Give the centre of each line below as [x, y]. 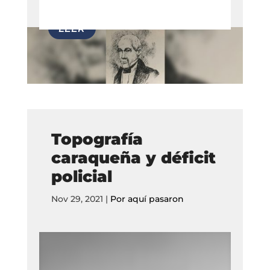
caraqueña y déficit [133, 158]
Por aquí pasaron [147, 199]
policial [81, 176]
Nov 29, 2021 [77, 199]
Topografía [97, 139]
